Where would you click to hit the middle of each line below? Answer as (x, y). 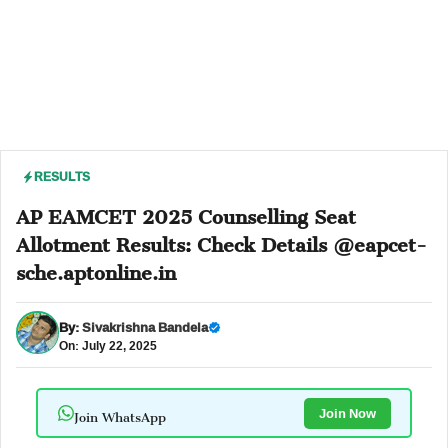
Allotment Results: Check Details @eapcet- (221, 240)
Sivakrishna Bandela (145, 326)
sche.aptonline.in (96, 268)
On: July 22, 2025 (108, 345)
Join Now (347, 412)
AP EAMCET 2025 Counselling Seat (186, 212)
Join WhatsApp (119, 413)
